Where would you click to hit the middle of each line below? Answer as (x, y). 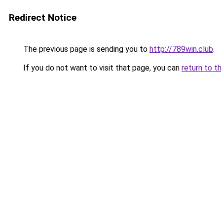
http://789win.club (181, 49)
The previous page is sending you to (85, 49)
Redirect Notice (43, 18)
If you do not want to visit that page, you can (101, 68)
